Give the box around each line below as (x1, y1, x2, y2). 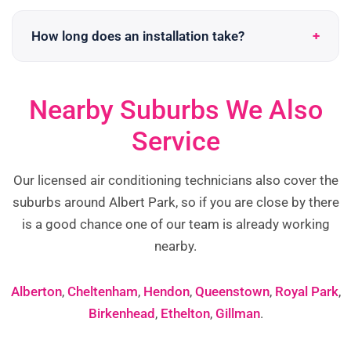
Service (131, 125, 220, 157)
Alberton (10, 283, 62, 299)
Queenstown (194, 283, 270, 299)
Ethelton (160, 305, 210, 321)
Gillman (215, 305, 260, 321)
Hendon (143, 283, 190, 299)
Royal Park (274, 283, 338, 299)
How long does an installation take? (31, 28, 244, 45)
